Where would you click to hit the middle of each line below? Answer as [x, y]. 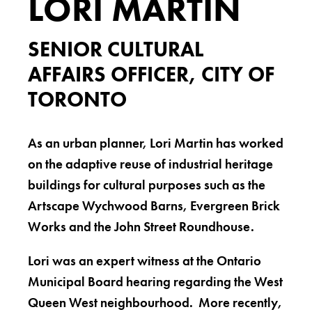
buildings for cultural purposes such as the [147, 185]
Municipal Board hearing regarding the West [155, 282]
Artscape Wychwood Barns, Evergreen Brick [154, 206]
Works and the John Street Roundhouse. [141, 227]
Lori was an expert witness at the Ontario [145, 261]
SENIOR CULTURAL [116, 49]
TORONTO [77, 100]
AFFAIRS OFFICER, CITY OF [151, 75]
